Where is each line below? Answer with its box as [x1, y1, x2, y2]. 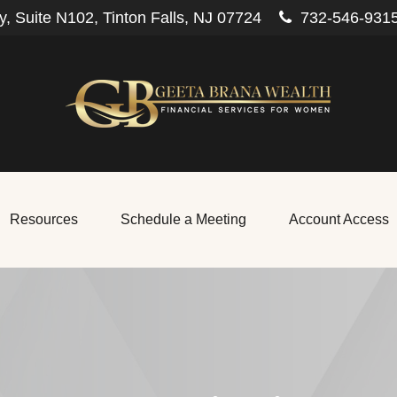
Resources [9, 212, 78, 227]
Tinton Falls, [103, 8, 189, 27]
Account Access [288, 212, 389, 227]
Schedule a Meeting [120, 212, 246, 227]
